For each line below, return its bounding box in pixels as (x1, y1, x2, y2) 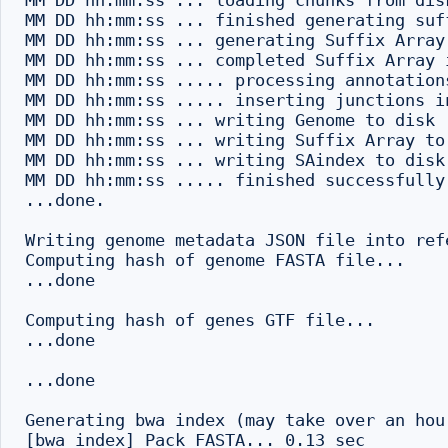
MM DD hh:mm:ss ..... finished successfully (25, 170, 445, 190)
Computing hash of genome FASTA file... (25, 250, 405, 270)
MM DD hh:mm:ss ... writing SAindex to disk (25, 150, 445, 170)
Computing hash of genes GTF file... (25, 310, 375, 330)
